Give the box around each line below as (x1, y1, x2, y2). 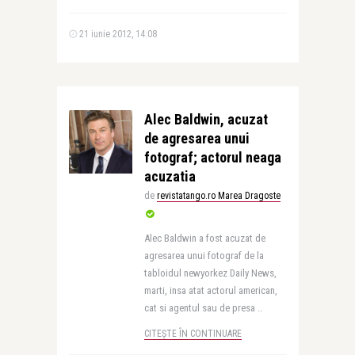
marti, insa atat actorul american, (143, 284, 277, 296)
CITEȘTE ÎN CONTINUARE (143, 328, 242, 339)
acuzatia (143, 168, 196, 185)
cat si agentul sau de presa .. (143, 302, 262, 314)
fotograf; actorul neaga (143, 149, 281, 166)
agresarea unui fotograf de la (143, 250, 264, 261)
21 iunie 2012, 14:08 (76, 29, 157, 40)
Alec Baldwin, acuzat (143, 111, 268, 128)
